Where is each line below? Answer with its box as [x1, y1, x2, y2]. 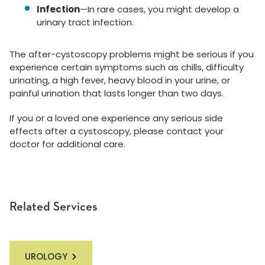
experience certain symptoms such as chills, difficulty [9, 61, 244, 73]
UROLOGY [25, 250, 67, 263]
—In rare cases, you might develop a [80, 3, 239, 15]
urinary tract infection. [37, 16, 134, 28]
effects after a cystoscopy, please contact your [9, 125, 224, 137]
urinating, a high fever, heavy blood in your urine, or [9, 74, 230, 86]
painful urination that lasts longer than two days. [9, 87, 224, 99]
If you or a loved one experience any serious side [9, 112, 223, 124]
